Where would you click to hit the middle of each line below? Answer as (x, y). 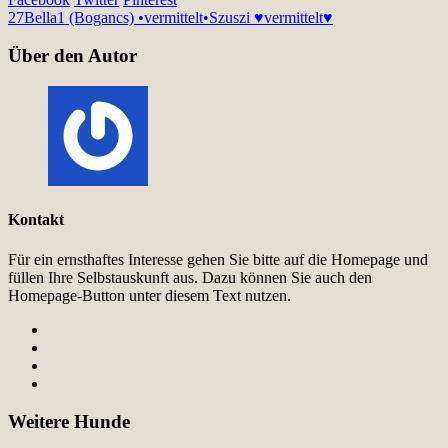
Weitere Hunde (69, 422)
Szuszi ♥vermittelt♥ (271, 17)
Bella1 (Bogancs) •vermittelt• (116, 17)
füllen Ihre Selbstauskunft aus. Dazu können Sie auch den (190, 277)
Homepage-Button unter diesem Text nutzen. (149, 295)
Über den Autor (72, 56)
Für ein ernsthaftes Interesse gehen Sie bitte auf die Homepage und (218, 259)
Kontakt (36, 220)
